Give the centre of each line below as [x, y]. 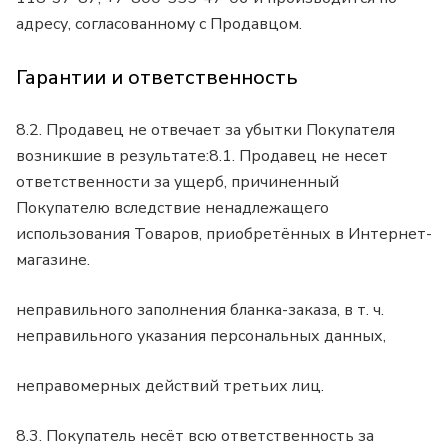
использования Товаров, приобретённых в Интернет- [224, 234]
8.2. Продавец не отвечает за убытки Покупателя [205, 130]
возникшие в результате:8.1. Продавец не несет [202, 156]
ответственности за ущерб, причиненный [177, 182]
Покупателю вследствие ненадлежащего [172, 208]
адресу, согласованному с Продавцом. [159, 24]
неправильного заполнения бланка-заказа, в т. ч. [200, 310]
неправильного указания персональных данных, [201, 336]
